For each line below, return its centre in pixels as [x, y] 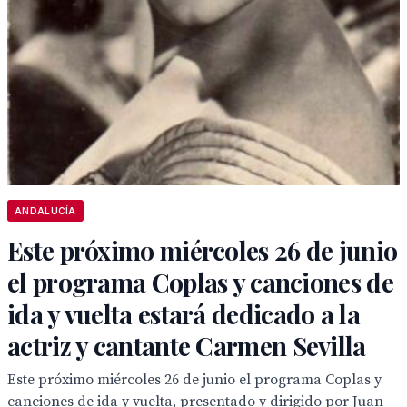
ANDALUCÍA [45, 211]
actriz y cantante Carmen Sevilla [187, 346]
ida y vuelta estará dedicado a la [184, 314]
